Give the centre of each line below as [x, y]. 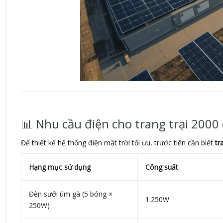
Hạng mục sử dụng [59, 167]
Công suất [162, 167]
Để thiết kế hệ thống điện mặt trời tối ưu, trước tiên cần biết [118, 143]
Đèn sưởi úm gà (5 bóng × [70, 194]
